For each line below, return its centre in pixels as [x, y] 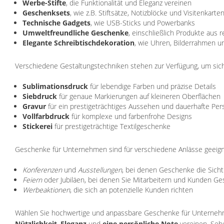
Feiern [32, 180]
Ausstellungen [100, 170]
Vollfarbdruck [46, 116]
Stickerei [37, 126]
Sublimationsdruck [55, 86]
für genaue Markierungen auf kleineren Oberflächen [139, 96]
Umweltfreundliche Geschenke [75, 33]
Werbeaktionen [46, 190]
